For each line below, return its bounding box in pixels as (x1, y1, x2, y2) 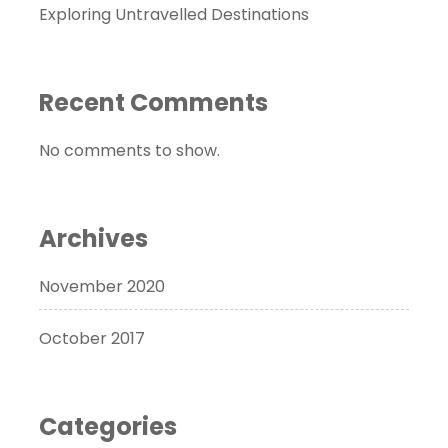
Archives (39, 221, 148, 255)
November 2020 (39, 274, 165, 298)
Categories (39, 409, 177, 443)
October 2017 (39, 326, 145, 350)
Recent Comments (39, 85, 268, 119)
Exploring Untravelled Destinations (39, 2, 309, 26)
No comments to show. (39, 138, 220, 162)
